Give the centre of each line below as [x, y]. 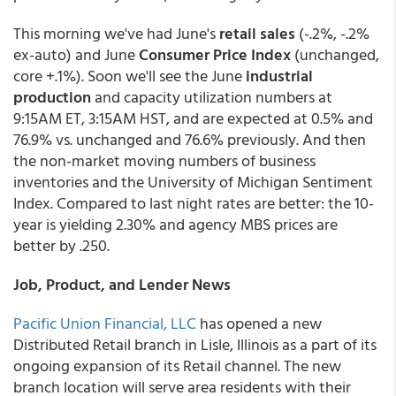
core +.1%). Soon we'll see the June [128, 76]
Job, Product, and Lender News [122, 284]
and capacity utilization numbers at [212, 97]
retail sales [257, 33]
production [52, 97]
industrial [278, 76]
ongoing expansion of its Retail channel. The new [177, 366]
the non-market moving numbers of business [164, 160]
